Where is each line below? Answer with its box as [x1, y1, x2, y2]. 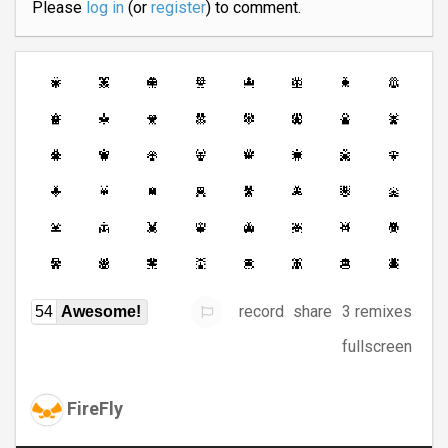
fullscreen [342, 337, 412, 357]
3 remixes [342, 302, 412, 322]
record [239, 302, 285, 322]
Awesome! [61, 302, 141, 320]
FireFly [67, 397, 123, 419]
